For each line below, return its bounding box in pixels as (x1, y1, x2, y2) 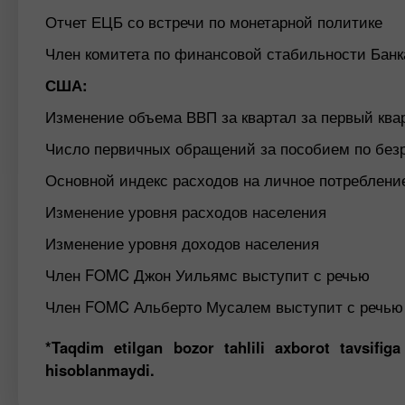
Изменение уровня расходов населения (45, 201, 326, 222)
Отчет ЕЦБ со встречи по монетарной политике (45, 11, 382, 33)
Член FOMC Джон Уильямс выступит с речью (45, 264, 370, 286)
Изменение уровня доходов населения (45, 232, 319, 254)
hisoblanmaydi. (45, 359, 155, 381)
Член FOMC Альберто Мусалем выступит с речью (45, 296, 403, 317)
